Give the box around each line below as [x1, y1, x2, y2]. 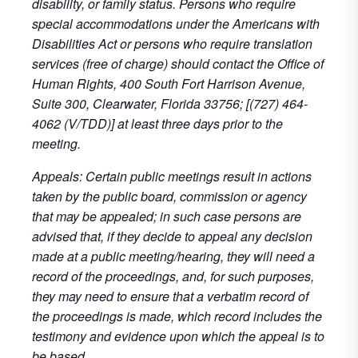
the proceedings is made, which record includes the [32, 307, 322, 325]
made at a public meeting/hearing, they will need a [32, 247, 315, 265]
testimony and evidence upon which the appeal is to [32, 327, 324, 345]
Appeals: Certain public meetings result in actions [32, 167, 312, 185]
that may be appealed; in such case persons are [32, 207, 301, 225]
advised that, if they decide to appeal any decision [32, 227, 312, 245]
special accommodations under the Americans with [32, 14, 320, 33]
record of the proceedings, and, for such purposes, [32, 267, 314, 285]
